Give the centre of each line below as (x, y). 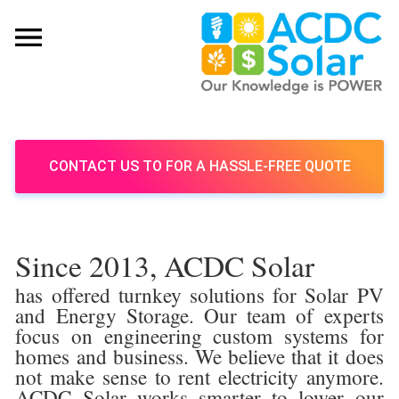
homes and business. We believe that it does (199, 356)
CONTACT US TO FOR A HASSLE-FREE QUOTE (199, 166)
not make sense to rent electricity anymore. (199, 377)
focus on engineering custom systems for (199, 336)
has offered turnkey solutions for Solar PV (199, 295)
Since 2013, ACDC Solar (165, 265)
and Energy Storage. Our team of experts (199, 315)
